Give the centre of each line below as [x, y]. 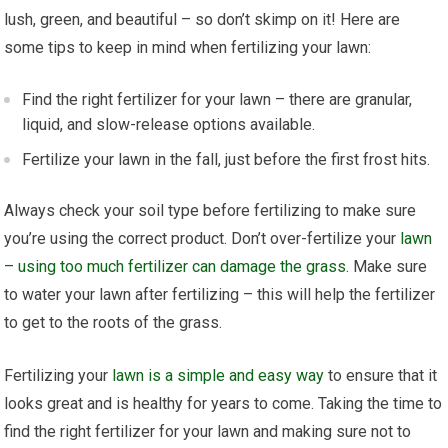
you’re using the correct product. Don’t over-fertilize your [202, 238]
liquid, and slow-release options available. [169, 124]
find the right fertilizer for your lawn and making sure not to [208, 431]
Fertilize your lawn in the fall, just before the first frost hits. [226, 159]
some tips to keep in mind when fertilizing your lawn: [188, 47]
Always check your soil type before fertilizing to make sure [210, 210]
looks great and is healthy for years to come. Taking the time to [223, 403]
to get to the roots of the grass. [113, 322]
